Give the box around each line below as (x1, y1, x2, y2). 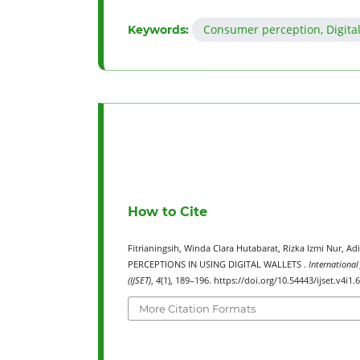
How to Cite (128, 203, 207, 219)
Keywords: (128, 22, 192, 37)
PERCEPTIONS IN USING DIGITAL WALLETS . (128, 258, 309, 270)
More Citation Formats (139, 302, 256, 316)
